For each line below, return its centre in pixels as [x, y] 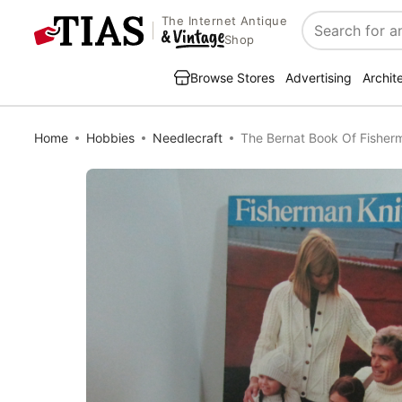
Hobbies [110, 138]
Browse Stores [232, 78]
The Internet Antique [224, 21]
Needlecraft [188, 138]
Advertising [319, 78]
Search [326, 40]
